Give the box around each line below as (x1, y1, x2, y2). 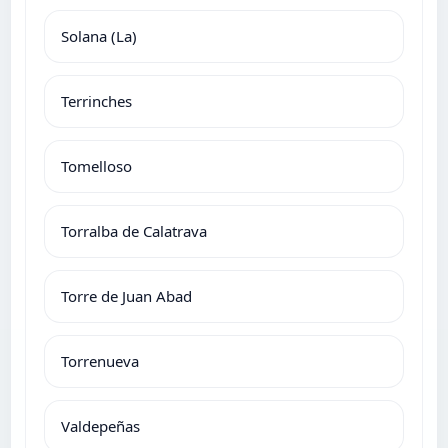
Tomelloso (61, 155, 132, 176)
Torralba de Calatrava (61, 220, 207, 241)
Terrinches (61, 90, 132, 111)
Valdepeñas (61, 415, 140, 436)
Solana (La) (61, 25, 137, 46)
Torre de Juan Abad (61, 285, 192, 306)
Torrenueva (61, 350, 139, 371)
